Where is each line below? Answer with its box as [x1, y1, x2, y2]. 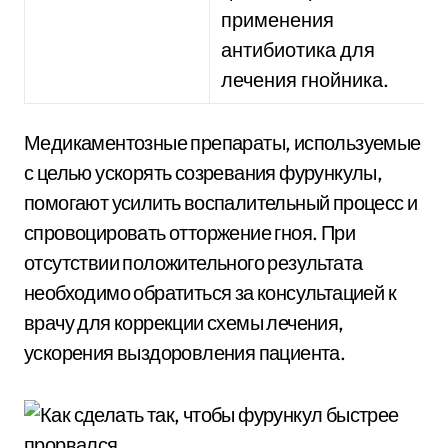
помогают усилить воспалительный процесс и [24, 190, 418, 215]
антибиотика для [221, 37, 376, 62]
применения [221, 7, 335, 32]
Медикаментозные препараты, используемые [24, 130, 421, 155]
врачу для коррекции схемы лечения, [24, 310, 344, 335]
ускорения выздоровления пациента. [24, 340, 346, 365]
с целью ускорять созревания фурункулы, [24, 160, 383, 185]
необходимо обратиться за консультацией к [24, 280, 396, 305]
